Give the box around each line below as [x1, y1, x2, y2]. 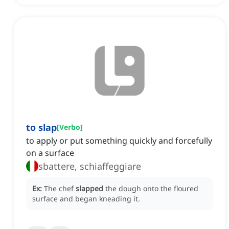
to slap [26, 121, 57, 134]
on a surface [26, 147, 74, 159]
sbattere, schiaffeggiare [38, 160, 141, 173]
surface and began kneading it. [32, 194, 140, 204]
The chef [44, 184, 76, 194]
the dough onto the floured [105, 184, 198, 194]
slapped [76, 184, 103, 194]
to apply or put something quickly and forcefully [26, 135, 212, 147]
